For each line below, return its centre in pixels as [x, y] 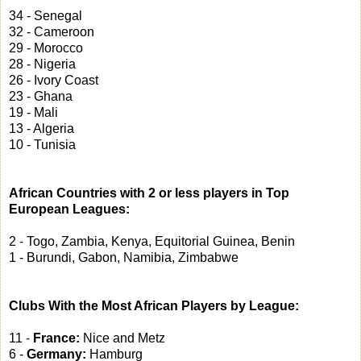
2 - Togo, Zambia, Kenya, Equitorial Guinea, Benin [152, 242]
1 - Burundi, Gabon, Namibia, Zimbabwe [124, 258]
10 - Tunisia [42, 145]
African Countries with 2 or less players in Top [149, 193]
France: [56, 338]
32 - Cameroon [52, 32]
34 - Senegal [46, 16]
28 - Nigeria [42, 64]
